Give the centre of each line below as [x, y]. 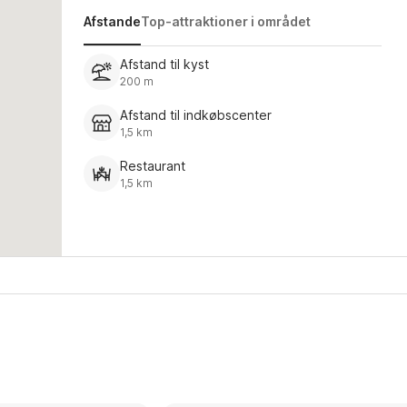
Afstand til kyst [164, 64]
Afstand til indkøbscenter [195, 114]
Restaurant [152, 165]
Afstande [112, 21]
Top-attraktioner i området [225, 21]
